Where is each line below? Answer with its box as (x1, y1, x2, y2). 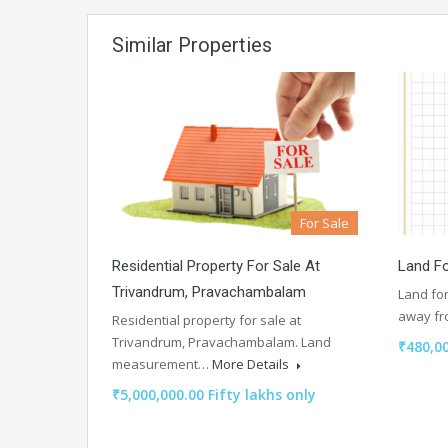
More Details (212, 355, 292, 374)
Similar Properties (112, 33, 272, 58)
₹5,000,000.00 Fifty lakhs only (112, 385, 316, 405)
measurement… (112, 355, 212, 374)
